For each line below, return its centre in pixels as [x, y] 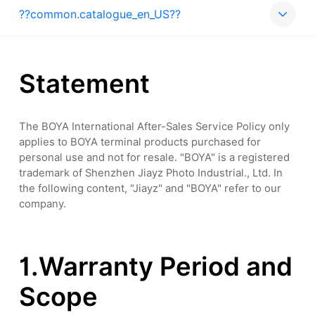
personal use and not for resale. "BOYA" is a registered [155, 157]
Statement [85, 84]
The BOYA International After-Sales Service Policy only [155, 126]
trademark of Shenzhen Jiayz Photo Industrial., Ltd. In [151, 172]
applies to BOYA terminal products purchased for [140, 141]
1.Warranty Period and [156, 266]
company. [43, 203]
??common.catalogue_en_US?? [100, 14]
